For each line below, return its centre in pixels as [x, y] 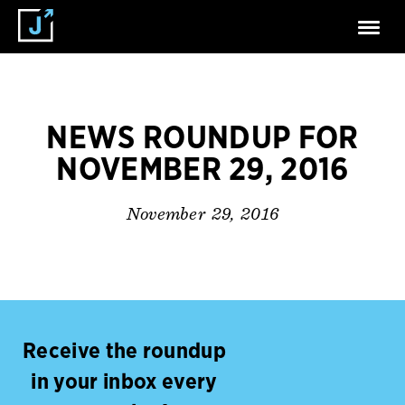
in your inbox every [124, 383]
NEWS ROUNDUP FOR [202, 139]
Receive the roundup [124, 352]
